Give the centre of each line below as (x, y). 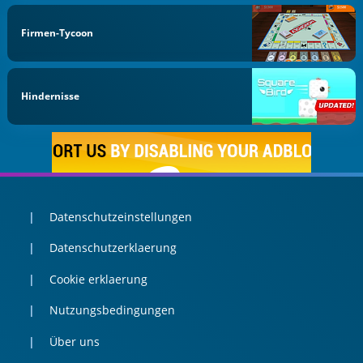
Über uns (74, 341)
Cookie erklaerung (98, 279)
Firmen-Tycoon (58, 32)
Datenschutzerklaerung (113, 248)
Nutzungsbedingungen (112, 310)
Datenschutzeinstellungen (120, 216)
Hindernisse (51, 96)
